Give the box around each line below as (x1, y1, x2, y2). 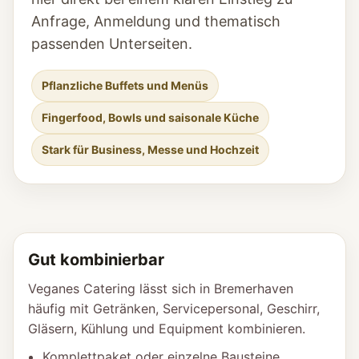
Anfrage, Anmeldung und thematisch (31, 13, 280, 30)
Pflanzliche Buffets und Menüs (42, 79, 208, 92)
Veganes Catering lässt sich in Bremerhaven (28, 280, 293, 296)
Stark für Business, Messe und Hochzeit (42, 143, 259, 156)
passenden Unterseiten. (31, 35, 192, 52)
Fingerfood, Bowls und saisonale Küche (42, 111, 259, 124)
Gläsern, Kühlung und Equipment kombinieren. (28, 321, 305, 337)
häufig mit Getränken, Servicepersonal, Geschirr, (28, 301, 320, 317)
